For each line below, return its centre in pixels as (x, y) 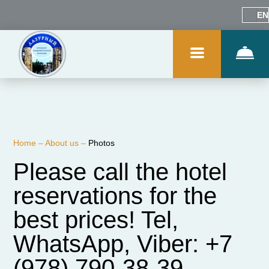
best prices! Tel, (96, 220)
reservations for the (115, 196)
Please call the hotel (120, 172)
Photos (102, 143)
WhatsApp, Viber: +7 (123, 244)
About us (63, 143)
